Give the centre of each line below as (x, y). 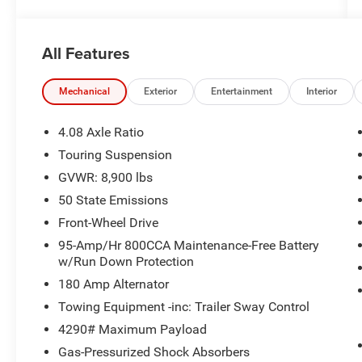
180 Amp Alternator (114, 284)
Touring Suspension (116, 154)
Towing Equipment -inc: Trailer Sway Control (184, 306)
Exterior (161, 91)
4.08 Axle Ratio (101, 132)
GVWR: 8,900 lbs (106, 177)
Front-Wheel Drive (109, 222)
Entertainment (242, 91)
